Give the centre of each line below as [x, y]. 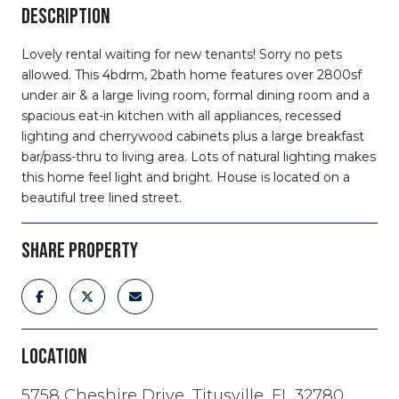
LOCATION [54, 356]
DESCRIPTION [66, 16]
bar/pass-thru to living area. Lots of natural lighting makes [199, 156]
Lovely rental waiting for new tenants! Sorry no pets [182, 54]
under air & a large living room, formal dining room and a [195, 95]
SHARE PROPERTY [80, 250]
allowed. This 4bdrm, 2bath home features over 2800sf [191, 74]
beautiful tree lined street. [102, 197]
